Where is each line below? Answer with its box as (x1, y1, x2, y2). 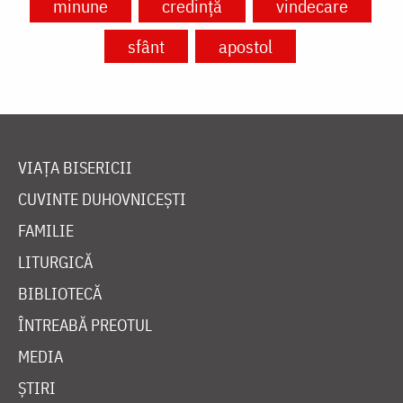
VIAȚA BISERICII (18, 157, 132, 179)
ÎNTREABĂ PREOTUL (18, 315, 152, 336)
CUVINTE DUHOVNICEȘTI (18, 189, 186, 210)
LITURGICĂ (18, 252, 93, 273)
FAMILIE (18, 220, 74, 242)
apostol (219, 34, 273, 59)
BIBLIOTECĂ (18, 283, 102, 305)
